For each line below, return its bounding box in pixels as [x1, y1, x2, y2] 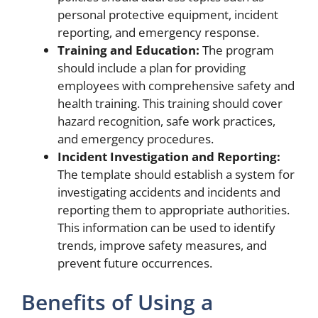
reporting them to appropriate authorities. [57, 201, 290, 218]
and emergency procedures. [57, 130, 214, 147]
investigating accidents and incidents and [57, 183, 280, 200]
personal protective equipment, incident [57, 6, 278, 23]
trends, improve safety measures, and [57, 236, 267, 253]
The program [199, 41, 274, 58]
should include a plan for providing [57, 59, 246, 76]
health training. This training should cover [57, 94, 283, 111]
